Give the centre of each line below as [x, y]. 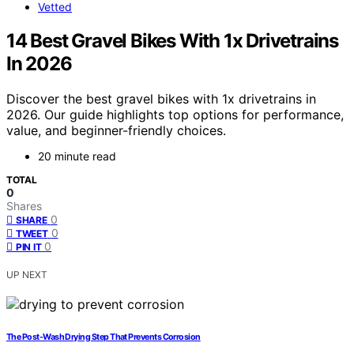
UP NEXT [27, 274]
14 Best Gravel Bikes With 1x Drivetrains [172, 40]
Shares [24, 205]
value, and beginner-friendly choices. [116, 130]
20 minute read [77, 156]
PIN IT [29, 247]
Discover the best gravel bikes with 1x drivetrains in [161, 98]
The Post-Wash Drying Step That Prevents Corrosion [104, 337]
